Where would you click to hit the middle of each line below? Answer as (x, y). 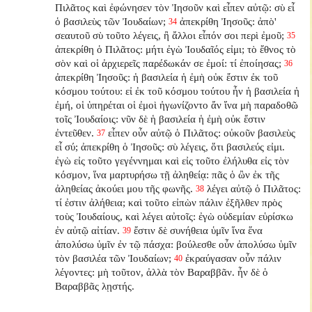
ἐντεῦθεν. (75, 132)
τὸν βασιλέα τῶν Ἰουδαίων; (114, 258)
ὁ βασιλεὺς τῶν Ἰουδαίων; (111, 21)
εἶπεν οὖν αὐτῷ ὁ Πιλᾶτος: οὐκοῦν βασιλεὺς (202, 132)
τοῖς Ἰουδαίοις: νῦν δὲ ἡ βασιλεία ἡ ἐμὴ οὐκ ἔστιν (161, 118)
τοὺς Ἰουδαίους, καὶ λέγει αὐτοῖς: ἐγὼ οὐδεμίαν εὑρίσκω (174, 216)
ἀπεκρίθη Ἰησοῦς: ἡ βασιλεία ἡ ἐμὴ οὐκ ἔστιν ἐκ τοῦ (167, 77)
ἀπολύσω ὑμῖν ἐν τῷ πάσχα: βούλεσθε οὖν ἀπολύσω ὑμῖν (176, 244)
